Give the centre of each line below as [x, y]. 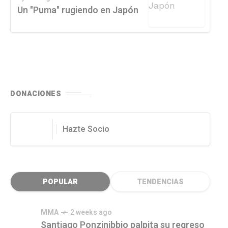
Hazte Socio [86, 129]
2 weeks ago [91, 212]
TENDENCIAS [160, 182]
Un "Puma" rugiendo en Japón [78, 11]
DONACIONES [36, 94]
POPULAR [60, 182]
